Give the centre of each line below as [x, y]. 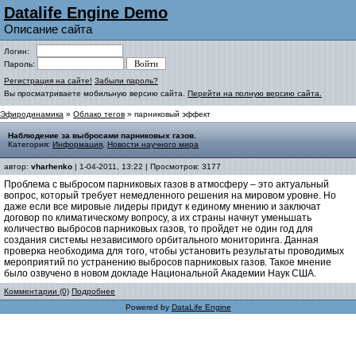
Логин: [20, 51]
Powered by [148, 307]
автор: [17, 166]
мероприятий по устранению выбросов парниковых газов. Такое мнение [168, 262]
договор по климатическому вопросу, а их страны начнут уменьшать [158, 218]
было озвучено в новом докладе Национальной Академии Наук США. [160, 273]
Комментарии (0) [37, 291]
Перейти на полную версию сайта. [255, 93]
